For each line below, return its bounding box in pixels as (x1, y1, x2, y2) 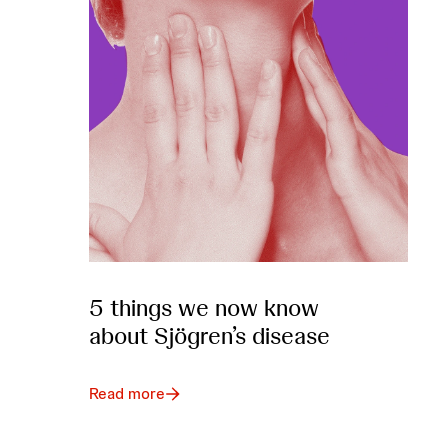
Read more (88, 383, 165, 405)
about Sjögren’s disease (88, 320, 330, 352)
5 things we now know (88, 292, 319, 324)
